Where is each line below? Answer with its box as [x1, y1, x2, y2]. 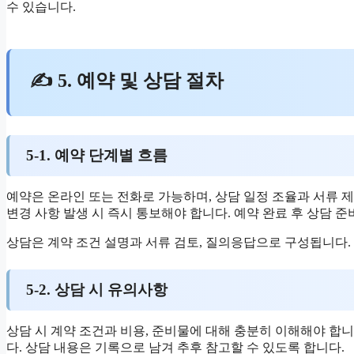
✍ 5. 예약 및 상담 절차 [30, 70, 224, 91]
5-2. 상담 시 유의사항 [25, 281, 168, 299]
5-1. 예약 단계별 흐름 [25, 146, 168, 164]
